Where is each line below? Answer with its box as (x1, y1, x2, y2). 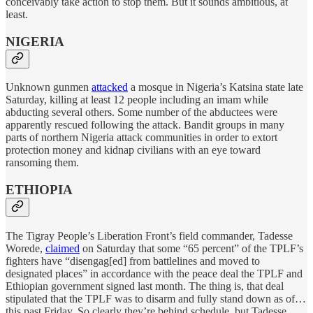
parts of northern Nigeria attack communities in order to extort (6, 131, 277, 144)
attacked (92, 81, 128, 94)
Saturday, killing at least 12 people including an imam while (6, 94, 268, 106)
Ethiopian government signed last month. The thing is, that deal (6, 279, 284, 292)
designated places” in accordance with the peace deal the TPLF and (6, 267, 303, 279)
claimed (45, 242, 80, 254)
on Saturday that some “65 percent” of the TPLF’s (80, 242, 303, 254)
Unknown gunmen (6, 81, 92, 94)
